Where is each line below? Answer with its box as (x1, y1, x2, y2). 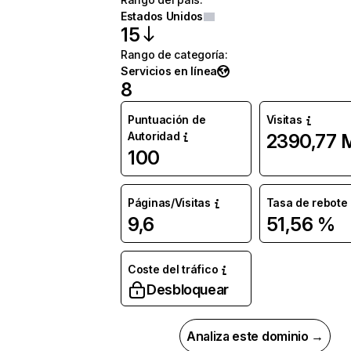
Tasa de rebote (266, 196, 348, 209)
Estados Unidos (121, 9, 204, 23)
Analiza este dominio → (186, 328, 324, 344)
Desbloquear (147, 281, 230, 298)
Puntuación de (128, 113, 206, 126)
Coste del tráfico (128, 262, 219, 276)
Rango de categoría (121, 48, 225, 61)
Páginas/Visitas (128, 196, 211, 209)
